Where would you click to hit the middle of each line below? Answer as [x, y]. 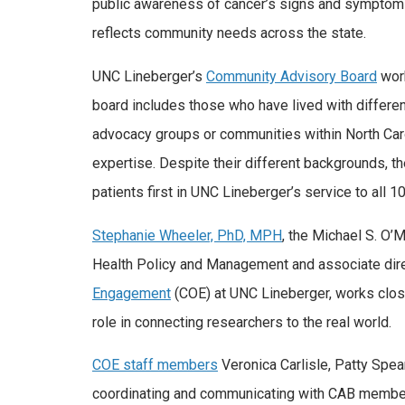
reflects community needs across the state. [229, 33]
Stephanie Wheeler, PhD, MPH [187, 235]
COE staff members [155, 365]
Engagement [132, 293]
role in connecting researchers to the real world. [242, 322]
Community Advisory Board [292, 76]
